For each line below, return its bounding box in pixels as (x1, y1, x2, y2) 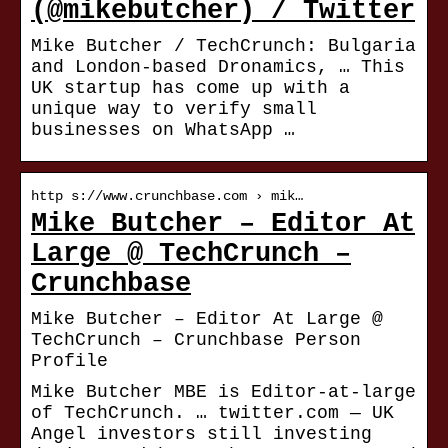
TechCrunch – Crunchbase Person (31, 330, 361, 351)
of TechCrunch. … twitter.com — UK (31, 403, 394, 424)
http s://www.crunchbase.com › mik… (31, 188, 303, 205)
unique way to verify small (31, 99, 317, 120)
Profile (31, 351, 108, 372)
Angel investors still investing (31, 424, 372, 445)
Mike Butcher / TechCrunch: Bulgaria (31, 36, 416, 57)
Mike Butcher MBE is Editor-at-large (31, 382, 416, 403)
